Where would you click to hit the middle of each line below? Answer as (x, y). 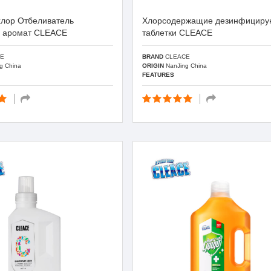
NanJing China (186, 65)
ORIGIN (153, 65)
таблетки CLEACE (178, 33)
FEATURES (158, 74)
